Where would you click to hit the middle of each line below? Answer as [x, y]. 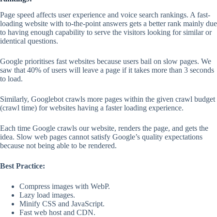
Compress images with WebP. [65, 186]
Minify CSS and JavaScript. [62, 204]
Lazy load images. [47, 195]
